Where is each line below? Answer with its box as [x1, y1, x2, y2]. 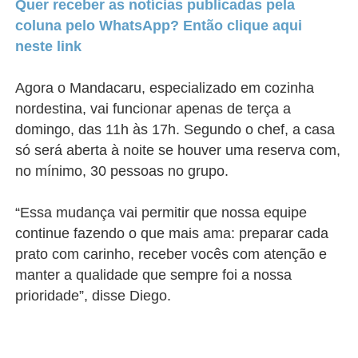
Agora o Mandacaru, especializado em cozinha [15, 80, 315, 96]
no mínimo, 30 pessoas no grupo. [15, 163, 229, 179]
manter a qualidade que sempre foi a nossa [15, 267, 292, 283]
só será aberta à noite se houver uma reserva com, [15, 142, 341, 158]
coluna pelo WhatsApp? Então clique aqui [15, 18, 303, 34]
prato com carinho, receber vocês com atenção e [15, 246, 328, 262]
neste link [15, 38, 82, 54]
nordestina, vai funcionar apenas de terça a [15, 101, 292, 117]
